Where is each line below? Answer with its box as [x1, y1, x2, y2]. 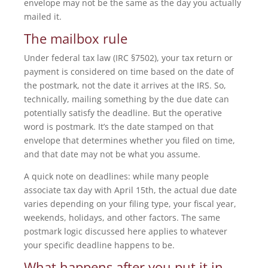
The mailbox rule [24, 29, 127, 48]
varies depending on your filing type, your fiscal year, [24, 198, 236, 210]
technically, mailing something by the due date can [24, 93, 229, 105]
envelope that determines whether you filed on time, [24, 135, 235, 147]
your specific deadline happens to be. [24, 239, 177, 251]
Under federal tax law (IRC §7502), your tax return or [24, 52, 233, 64]
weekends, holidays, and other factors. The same [24, 212, 220, 224]
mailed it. [24, 11, 64, 23]
